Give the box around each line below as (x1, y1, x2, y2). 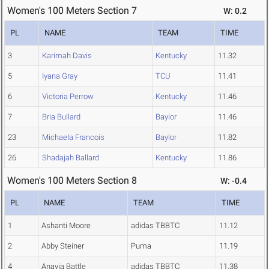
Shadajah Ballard (42, 153, 99, 163)
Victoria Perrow (42, 92, 94, 101)
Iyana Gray (42, 71, 77, 81)
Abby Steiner (41, 241, 84, 251)
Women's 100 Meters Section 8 (7, 175, 137, 187)
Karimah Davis (42, 51, 92, 61)
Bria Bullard (42, 112, 80, 122)
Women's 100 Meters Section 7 (7, 5, 137, 17)
